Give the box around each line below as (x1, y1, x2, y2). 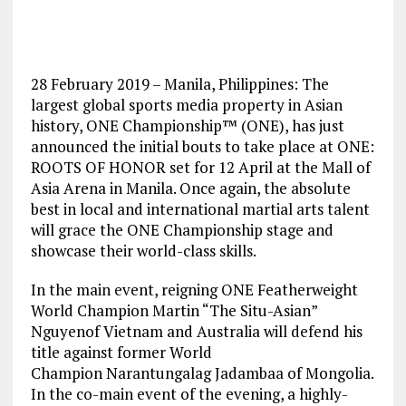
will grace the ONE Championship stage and (30, 219, 333, 241)
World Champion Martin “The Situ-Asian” (30, 300, 317, 322)
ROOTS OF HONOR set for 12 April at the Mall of (30, 157, 371, 179)
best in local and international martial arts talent (30, 198, 370, 220)
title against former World (30, 342, 212, 363)
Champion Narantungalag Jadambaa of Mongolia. (30, 362, 373, 384)
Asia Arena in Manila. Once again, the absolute (30, 178, 351, 199)
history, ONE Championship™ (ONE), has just (30, 115, 344, 137)
